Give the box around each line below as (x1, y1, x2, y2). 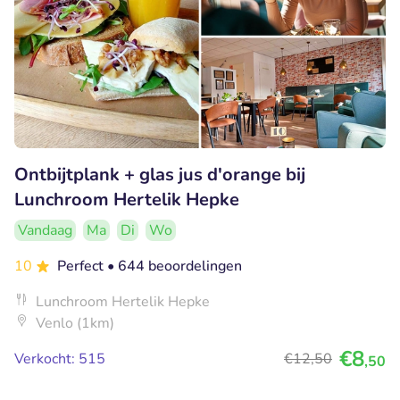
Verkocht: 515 (14, 348, 105, 369)
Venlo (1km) (36, 312, 114, 333)
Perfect (57, 255, 107, 276)
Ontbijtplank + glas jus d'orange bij (14, 162, 305, 187)
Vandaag (18, 220, 72, 240)
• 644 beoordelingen (107, 255, 242, 276)
